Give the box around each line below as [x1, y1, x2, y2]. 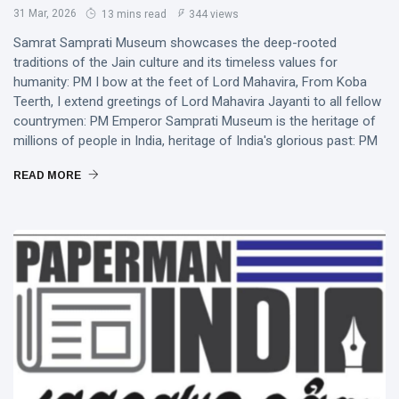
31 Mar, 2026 [13, 7, 77, 20]
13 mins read [99, 8, 167, 21]
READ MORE [13, 169, 84, 183]
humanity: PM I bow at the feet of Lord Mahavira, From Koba [13, 74, 367, 91]
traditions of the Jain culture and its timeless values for [13, 54, 338, 71]
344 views [189, 8, 239, 21]
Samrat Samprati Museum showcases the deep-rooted [13, 35, 337, 52]
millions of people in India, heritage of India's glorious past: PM [13, 133, 378, 150]
